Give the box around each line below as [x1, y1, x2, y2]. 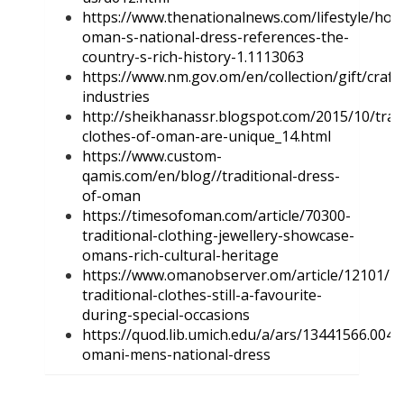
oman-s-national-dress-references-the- [82, 27, 349, 48]
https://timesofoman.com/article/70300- [82, 206, 351, 226]
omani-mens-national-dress [82, 344, 271, 365]
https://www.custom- [82, 146, 222, 167]
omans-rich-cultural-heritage [82, 245, 279, 266]
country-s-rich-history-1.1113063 [82, 47, 304, 68]
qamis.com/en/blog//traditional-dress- [82, 166, 340, 187]
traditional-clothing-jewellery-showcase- [82, 225, 354, 246]
